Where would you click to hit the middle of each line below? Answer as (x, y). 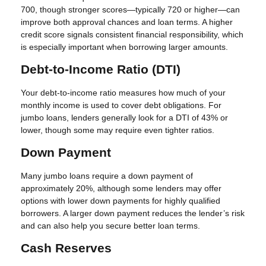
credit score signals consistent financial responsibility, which (132, 35)
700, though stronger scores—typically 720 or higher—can (130, 10)
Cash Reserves (66, 248)
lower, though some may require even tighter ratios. (118, 130)
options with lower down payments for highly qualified (121, 201)
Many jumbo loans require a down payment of (107, 176)
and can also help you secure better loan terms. (110, 226)
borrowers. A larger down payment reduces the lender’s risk (133, 213)
